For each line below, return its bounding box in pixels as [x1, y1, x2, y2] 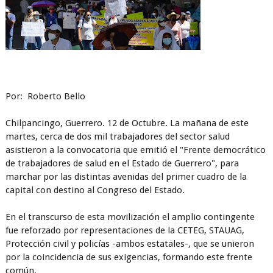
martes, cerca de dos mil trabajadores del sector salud [5, 131, 230, 142]
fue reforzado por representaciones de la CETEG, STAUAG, [5, 225, 244, 236]
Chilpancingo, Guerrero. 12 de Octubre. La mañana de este [5, 118, 249, 129]
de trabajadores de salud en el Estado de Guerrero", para [5, 158, 239, 169]
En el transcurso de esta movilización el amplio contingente [5, 211, 255, 222]
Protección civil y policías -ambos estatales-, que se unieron [5, 238, 254, 249]
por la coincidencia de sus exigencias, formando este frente [5, 252, 252, 263]
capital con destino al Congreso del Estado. [5, 185, 185, 196]
